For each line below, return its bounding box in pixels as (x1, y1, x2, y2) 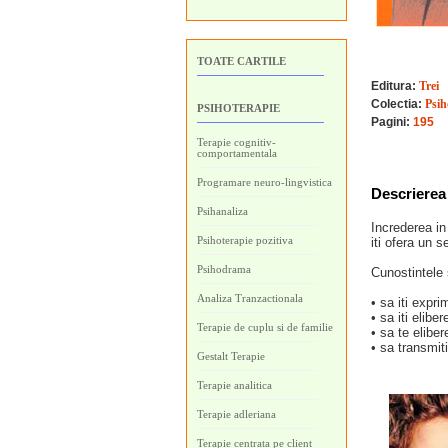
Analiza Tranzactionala (197, 292, 303, 304)
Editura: (371, 79, 416, 93)
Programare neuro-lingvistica (197, 176, 332, 188)
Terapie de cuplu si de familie (197, 321, 333, 333)
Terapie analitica (197, 379, 272, 391)
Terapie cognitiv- (197, 136, 276, 148)
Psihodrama (197, 263, 251, 275)
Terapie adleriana (197, 408, 276, 420)
